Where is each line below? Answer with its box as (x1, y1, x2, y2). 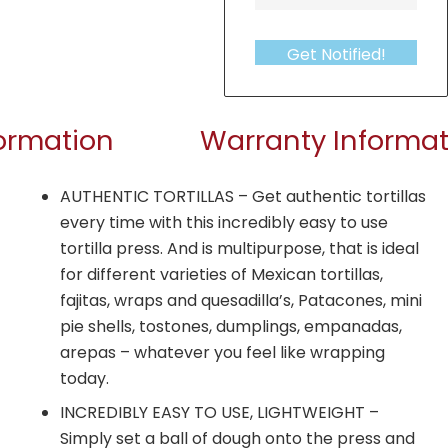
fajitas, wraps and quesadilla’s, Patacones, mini (60, 288, 422, 312)
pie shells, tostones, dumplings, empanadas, (60, 314, 402, 338)
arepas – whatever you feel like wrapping (60, 340, 385, 364)
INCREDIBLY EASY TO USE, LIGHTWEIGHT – (60, 400, 379, 424)
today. (60, 366, 109, 390)
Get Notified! (286, 42, 386, 66)
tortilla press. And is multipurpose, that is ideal (60, 236, 419, 260)
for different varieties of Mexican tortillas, (60, 262, 383, 286)
